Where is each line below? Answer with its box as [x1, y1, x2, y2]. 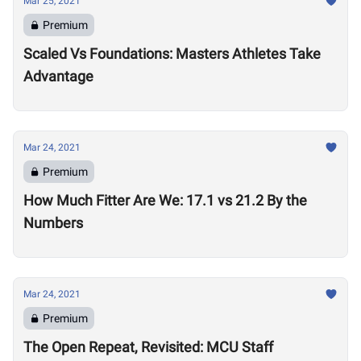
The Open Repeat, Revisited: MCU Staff [23, 338, 273, 355]
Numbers [23, 214, 83, 231]
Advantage [23, 68, 93, 85]
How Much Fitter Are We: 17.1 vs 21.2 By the [23, 192, 307, 209]
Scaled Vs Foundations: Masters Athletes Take [23, 45, 321, 62]
